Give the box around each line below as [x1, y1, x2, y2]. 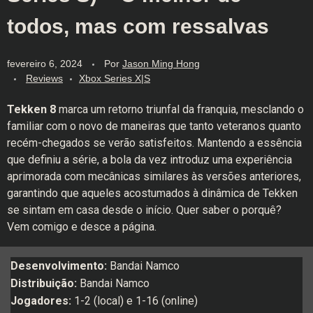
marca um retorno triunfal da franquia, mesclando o [56, 102, 304, 116]
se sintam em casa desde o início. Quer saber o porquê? [7, 203, 282, 217]
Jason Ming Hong [122, 57, 200, 69]
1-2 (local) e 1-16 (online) [71, 293, 198, 307]
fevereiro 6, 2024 [7, 57, 82, 69]
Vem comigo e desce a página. [7, 219, 156, 233]
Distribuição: [10, 276, 77, 290]
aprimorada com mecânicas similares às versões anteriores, [7, 169, 301, 183]
